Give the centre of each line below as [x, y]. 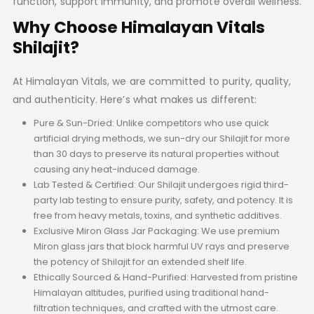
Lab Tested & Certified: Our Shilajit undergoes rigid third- [161, 185]
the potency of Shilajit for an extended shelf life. [140, 262]
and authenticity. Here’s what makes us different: [135, 100]
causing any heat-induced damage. [116, 170]
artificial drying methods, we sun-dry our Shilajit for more [162, 139]
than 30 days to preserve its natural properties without [156, 154]
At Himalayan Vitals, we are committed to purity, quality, [151, 82]
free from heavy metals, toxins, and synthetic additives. [157, 216]
